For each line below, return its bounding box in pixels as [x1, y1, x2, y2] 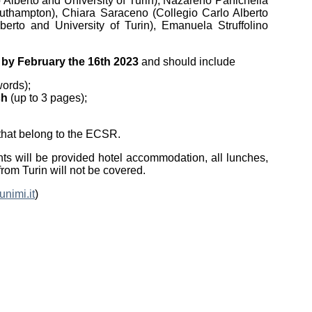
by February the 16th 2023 [1, 55, 139, 68]
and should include [139, 55, 235, 68]
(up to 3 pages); [8, 91, 87, 104]
